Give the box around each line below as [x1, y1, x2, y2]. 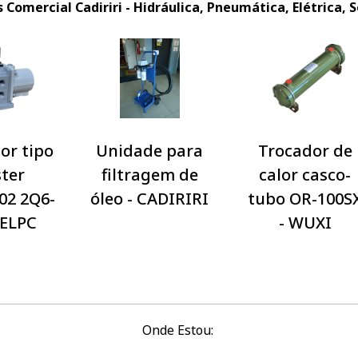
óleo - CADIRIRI [90, 188, 209, 209]
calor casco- [259, 164, 351, 185]
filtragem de [101, 164, 198, 185]
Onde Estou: [141, 321, 217, 339]
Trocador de [257, 140, 352, 161]
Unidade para [96, 140, 204, 161]
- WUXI [278, 212, 332, 233]
